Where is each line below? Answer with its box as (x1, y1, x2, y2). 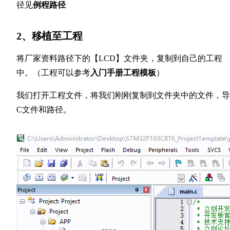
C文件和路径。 (16, 105, 71, 114)
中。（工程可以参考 (16, 68, 90, 77)
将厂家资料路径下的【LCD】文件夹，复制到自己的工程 (16, 54, 222, 63)
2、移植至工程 (16, 30, 83, 42)
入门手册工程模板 (90, 68, 156, 77)
